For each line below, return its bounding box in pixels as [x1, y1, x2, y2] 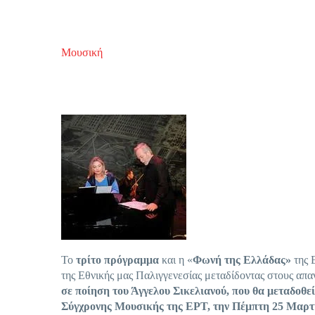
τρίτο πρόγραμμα [76, 253, 159, 266]
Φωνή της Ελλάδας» [193, 253, 291, 266]
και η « [159, 253, 193, 266]
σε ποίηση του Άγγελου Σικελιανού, [61, 284, 229, 297]
